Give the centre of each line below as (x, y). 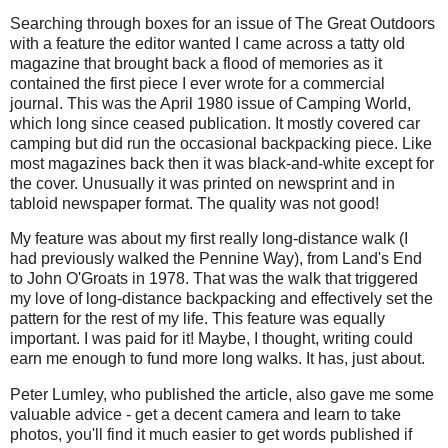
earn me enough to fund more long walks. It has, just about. (219, 359)
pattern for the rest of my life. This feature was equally (197, 319)
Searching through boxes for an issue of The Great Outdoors (222, 23)
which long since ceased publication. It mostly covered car (215, 123)
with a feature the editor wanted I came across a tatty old (207, 43)
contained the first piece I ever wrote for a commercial (197, 83)
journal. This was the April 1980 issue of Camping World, (210, 103)
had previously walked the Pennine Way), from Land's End (216, 259)
